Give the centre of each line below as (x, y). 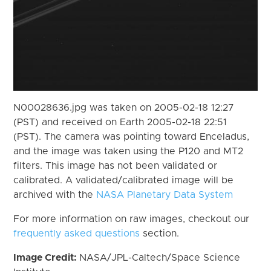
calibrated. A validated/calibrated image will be (124, 180)
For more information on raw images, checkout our (132, 219)
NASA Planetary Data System (165, 194)
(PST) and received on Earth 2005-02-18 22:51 (120, 122)
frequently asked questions (77, 233)
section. (160, 233)
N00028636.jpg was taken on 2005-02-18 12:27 (124, 107)
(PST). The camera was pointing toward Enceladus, (132, 136)
